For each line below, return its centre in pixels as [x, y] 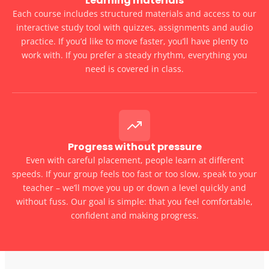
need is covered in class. [134, 68]
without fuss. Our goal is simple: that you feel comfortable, [134, 201]
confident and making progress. [134, 215]
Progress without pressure [134, 147]
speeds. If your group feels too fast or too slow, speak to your [134, 174]
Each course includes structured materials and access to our [134, 13]
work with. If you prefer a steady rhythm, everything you [134, 55]
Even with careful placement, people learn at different [134, 160]
